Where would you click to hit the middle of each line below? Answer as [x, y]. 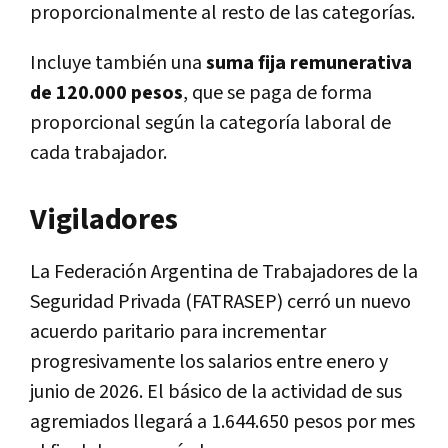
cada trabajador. [98, 152]
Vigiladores [104, 219]
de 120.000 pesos [106, 92]
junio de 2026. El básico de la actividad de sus [216, 391]
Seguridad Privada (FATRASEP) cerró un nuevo [220, 301]
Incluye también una [118, 62]
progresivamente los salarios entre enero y [209, 361]
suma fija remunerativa [309, 62]
